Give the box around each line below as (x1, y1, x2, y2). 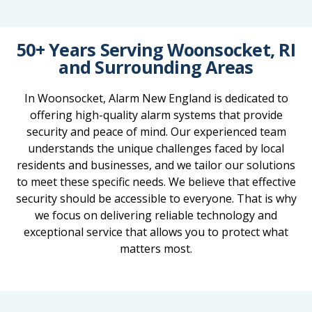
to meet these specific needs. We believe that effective (16, 173, 296, 189)
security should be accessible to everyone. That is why (15, 190, 297, 206)
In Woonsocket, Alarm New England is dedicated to (24, 90, 288, 106)
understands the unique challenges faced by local (28, 140, 284, 156)
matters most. (120, 240, 192, 256)
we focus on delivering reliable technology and (35, 207, 277, 223)
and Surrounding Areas (58, 54, 253, 79)
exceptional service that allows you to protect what (24, 224, 288, 240)
